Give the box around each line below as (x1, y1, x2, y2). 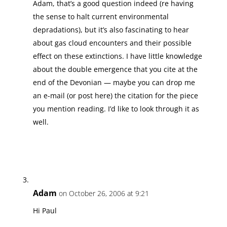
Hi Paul (32, 206, 57, 215)
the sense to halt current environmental (32, 12, 169, 21)
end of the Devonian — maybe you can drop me (32, 78, 195, 87)
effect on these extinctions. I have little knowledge (32, 51, 202, 61)
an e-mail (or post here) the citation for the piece (32, 91, 198, 100)
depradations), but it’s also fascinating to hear (32, 25, 189, 34)
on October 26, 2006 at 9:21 (58, 188, 149, 198)
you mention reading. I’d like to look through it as (32, 104, 199, 113)
